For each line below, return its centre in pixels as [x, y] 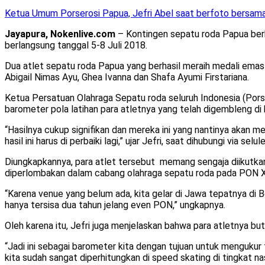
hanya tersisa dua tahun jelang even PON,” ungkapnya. [115, 205]
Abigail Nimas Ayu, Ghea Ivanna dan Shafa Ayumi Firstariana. [127, 77]
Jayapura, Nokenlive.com [60, 34]
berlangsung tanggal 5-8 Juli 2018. [76, 45]
